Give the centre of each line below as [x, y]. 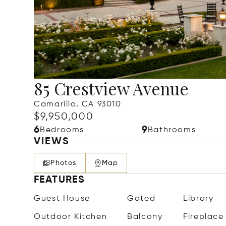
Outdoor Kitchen [71, 217]
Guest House [62, 199]
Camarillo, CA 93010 [78, 104]
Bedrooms [62, 130]
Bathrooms [172, 130]
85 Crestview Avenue [111, 88]
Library [199, 199]
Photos [64, 163]
